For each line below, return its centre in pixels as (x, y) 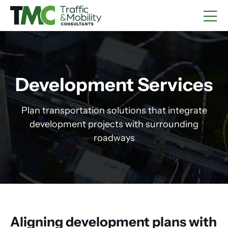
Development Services (114, 84)
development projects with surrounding (114, 124)
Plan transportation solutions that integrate (114, 110)
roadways (114, 138)
